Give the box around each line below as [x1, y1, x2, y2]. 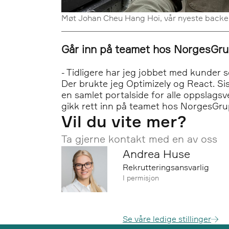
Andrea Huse [123, 147, 190, 161]
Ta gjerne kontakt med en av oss [61, 132, 217, 146]
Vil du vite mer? [61, 111, 187, 132]
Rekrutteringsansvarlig [123, 162, 209, 173]
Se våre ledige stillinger [123, 214, 211, 224]
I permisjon [123, 173, 159, 182]
